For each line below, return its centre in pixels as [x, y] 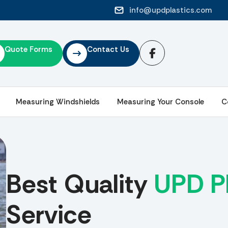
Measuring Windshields [58, 102]
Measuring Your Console [161, 102]
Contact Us [108, 49]
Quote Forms [29, 49]
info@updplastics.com [170, 10]
